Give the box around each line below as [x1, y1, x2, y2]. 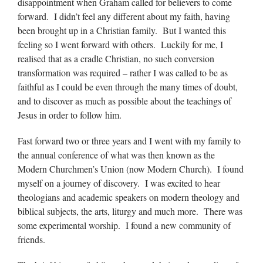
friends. [18, 233, 45, 245]
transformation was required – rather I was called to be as [18, 66, 228, 79]
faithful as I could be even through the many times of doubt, [18, 80, 238, 93]
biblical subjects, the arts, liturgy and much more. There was [18, 205, 242, 217]
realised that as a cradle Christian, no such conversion [18, 52, 214, 65]
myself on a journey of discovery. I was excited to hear [18, 177, 220, 189]
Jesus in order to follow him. [18, 109, 122, 121]
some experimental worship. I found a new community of [18, 219, 231, 231]
